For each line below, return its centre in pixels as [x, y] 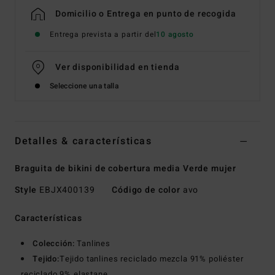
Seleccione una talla [84, 86]
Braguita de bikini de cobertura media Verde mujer [126, 169]
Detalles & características [83, 141]
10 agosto [175, 35]
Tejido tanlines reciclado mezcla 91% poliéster [151, 259]
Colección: [54, 244]
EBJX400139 [67, 190]
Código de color [146, 190]
